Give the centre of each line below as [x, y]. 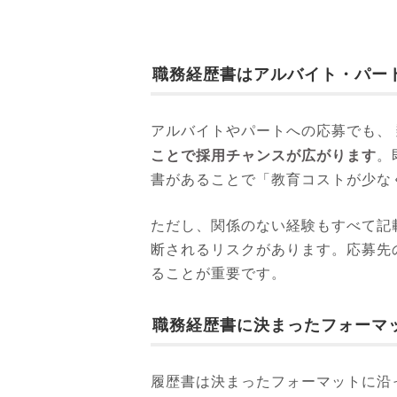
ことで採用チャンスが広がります [264, 155]
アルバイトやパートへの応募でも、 [271, 131]
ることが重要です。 [218, 273]
